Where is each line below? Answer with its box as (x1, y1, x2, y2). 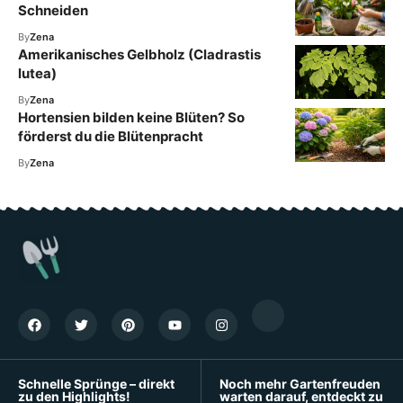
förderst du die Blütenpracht (18, 127, 203, 145)
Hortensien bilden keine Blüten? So (18, 108, 245, 126)
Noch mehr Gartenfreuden (219, 376, 381, 392)
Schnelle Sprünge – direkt (18, 376, 175, 392)
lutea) (18, 64, 57, 82)
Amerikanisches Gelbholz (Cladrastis (18, 45, 261, 63)
